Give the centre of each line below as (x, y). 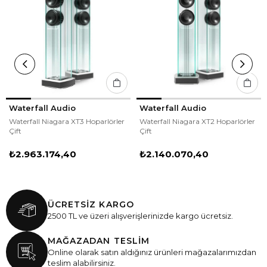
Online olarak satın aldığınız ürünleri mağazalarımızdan (152, 252)
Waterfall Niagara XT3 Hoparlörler (67, 121)
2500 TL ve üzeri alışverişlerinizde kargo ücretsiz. (140, 216)
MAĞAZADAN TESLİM (99, 241)
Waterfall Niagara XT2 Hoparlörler (197, 121)
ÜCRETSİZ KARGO (91, 205)
